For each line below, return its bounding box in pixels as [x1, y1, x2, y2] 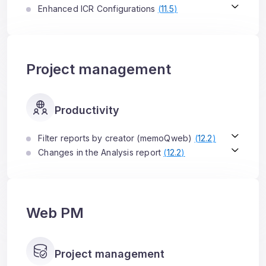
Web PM [26, 204, 84, 221]
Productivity [55, 104, 119, 116]
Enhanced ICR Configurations [36, 4, 158, 14]
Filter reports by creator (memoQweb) [36, 133, 195, 143]
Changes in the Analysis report [36, 147, 164, 157]
